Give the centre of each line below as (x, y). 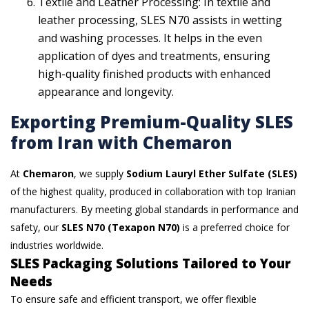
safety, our (36, 228)
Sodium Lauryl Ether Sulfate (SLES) (212, 174)
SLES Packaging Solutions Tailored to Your (151, 263)
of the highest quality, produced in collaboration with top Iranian (153, 192)
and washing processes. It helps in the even (150, 38)
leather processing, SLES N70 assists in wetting (160, 20)
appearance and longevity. (106, 92)
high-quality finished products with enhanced (154, 74)
